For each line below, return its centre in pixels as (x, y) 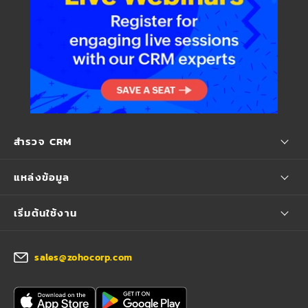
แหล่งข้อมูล (42, 177)
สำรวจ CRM (43, 142)
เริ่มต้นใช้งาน (45, 213)
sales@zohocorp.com (84, 258)
